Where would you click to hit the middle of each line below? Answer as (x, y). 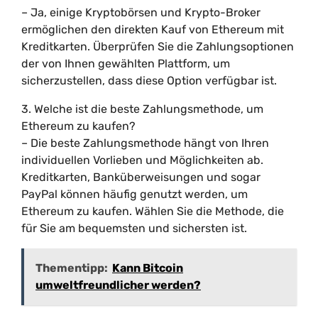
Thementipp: (72, 268)
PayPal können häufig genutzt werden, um (135, 194)
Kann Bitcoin (148, 268)
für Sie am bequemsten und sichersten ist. (134, 228)
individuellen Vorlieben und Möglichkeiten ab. (142, 160)
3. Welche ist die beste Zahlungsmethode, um (142, 109)
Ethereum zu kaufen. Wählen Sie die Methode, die (153, 211)
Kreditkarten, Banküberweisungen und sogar (141, 177)
